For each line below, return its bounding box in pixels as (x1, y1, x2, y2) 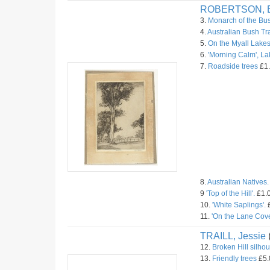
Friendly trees (212, 254, 257, 263)
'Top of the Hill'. (206, 189, 255, 198)
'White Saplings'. (212, 201, 266, 209)
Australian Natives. (207, 178, 269, 186)
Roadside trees (208, 62, 258, 71)
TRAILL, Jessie (200, 231, 266, 241)
